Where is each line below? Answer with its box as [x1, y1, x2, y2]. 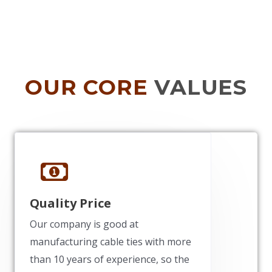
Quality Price [30, 195, 111, 211]
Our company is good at [30, 217, 138, 231]
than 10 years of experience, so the [30, 253, 189, 266]
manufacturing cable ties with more [30, 235, 191, 248]
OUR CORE [24, 74, 148, 100]
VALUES [154, 74, 248, 100]
